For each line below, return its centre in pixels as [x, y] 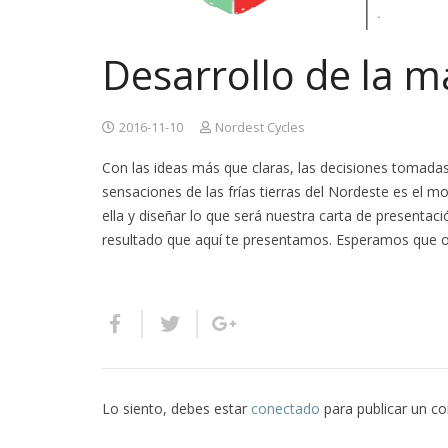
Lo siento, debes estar [176, 409]
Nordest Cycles [260, 128]
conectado [285, 409]
